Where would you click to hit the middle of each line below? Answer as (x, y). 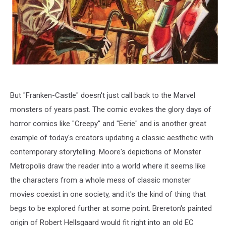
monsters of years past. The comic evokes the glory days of (111, 109)
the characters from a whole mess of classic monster (100, 180)
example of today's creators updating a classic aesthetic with (112, 137)
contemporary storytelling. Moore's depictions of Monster (106, 152)
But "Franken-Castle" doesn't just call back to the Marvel (103, 95)
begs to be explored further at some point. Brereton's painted (111, 208)
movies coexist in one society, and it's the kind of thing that (108, 194)
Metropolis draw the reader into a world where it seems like (108, 166)
